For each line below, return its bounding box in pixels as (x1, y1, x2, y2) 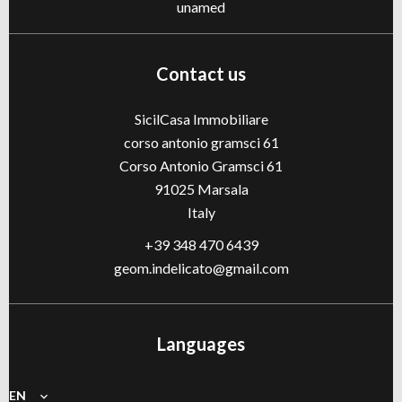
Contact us (156, 63, 246, 84)
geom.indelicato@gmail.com (113, 259, 289, 276)
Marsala (194, 180, 249, 197)
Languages (157, 333, 245, 354)
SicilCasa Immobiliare (134, 110, 268, 127)
